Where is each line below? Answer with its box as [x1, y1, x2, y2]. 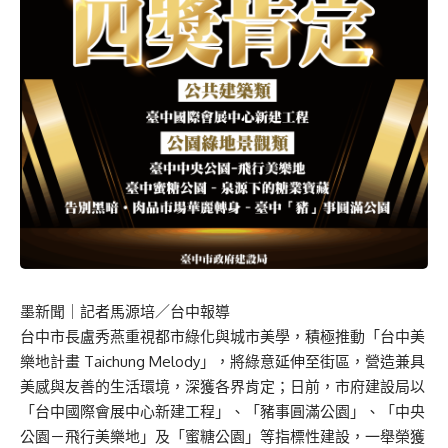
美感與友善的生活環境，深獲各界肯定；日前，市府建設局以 [20, 377, 425, 397]
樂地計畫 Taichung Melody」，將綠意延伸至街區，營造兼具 [20, 352, 425, 372]
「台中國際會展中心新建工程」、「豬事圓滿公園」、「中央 [20, 402, 425, 422]
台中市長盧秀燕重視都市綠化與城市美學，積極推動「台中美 [20, 327, 425, 347]
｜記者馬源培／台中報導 [65, 302, 230, 322]
